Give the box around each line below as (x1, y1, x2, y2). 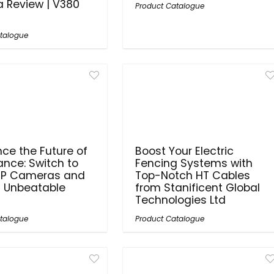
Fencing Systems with (135, 156, 253, 171)
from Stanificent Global (135, 180, 261, 195)
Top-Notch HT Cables (135, 168, 251, 183)
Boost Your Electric (135, 144, 234, 158)
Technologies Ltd (135, 193, 226, 207)
